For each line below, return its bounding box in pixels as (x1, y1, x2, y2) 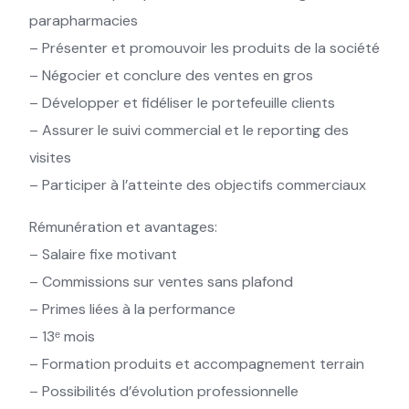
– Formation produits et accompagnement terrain (29, 354, 364, 373)
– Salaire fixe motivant (29, 245, 177, 264)
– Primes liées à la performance (29, 299, 236, 319)
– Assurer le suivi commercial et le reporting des (29, 121, 349, 140)
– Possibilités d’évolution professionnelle (29, 382, 299, 401)
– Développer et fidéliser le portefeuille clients (29, 93, 335, 112)
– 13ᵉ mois (29, 327, 95, 346)
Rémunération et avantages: (29, 217, 217, 236)
